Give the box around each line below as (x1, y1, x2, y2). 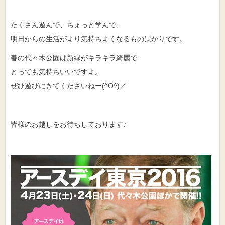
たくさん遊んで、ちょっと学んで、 (11, 21, 123, 29)
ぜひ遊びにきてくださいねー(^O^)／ (11, 82, 127, 90)
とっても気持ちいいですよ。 (11, 68, 102, 76)
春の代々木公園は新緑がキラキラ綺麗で (11, 54, 137, 62)
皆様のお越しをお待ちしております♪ (11, 120, 127, 128)
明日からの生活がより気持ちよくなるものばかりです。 (11, 35, 186, 43)
